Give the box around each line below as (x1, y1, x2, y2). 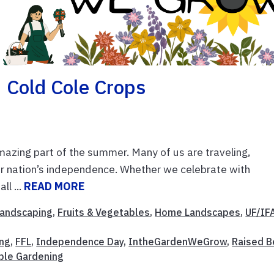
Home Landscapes (155, 206, 241, 219)
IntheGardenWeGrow (128, 235, 228, 248)
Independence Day (36, 235, 124, 248)
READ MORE (24, 179, 85, 194)
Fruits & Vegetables (57, 206, 150, 219)
